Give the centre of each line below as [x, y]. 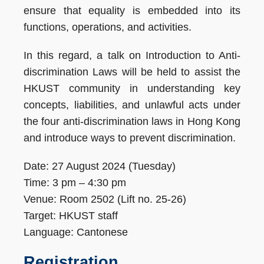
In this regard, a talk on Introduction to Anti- [132, 55]
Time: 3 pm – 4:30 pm [75, 182]
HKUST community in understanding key [132, 88]
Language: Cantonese [76, 232]
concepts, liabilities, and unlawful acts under [132, 105]
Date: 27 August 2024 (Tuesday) [100, 166]
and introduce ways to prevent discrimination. [130, 138]
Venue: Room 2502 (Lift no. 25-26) [105, 199]
